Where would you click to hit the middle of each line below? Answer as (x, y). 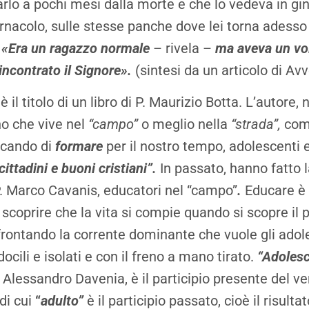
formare (79, 146)
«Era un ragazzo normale (77, 48)
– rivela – (184, 48)
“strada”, (258, 124)
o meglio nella (185, 124)
